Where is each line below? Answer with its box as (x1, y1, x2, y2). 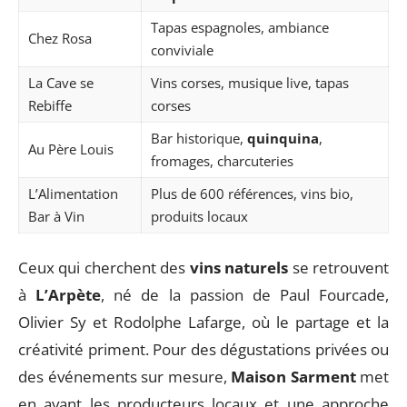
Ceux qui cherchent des (18, 256, 190, 278)
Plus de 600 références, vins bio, (151, 184, 353, 203)
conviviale (151, 41, 213, 59)
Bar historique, (151, 129, 247, 147)
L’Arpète (35, 283, 102, 305)
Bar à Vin (28, 207, 84, 225)
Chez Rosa (28, 29, 92, 47)
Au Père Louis (28, 140, 114, 158)
